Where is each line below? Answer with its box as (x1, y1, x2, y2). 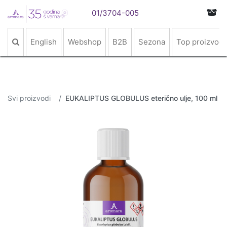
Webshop (68, 37, 101, 47)
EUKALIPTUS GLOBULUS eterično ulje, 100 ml (65, 94, 217, 102)
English (30, 37, 57, 47)
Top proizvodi (176, 37, 225, 47)
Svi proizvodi (8, 94, 51, 102)
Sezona (138, 37, 165, 47)
